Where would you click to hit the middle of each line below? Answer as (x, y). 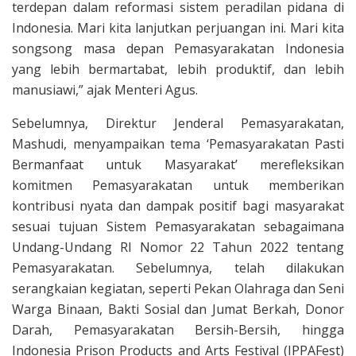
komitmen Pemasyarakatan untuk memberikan (178, 185)
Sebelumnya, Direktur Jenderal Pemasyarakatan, (178, 123)
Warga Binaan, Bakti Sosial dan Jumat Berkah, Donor (178, 309)
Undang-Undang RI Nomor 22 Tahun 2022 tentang (178, 247)
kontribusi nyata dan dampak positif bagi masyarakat (178, 206)
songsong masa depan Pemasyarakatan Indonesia (178, 48)
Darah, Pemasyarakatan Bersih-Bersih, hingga (178, 330)
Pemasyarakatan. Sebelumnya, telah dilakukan (178, 268)
